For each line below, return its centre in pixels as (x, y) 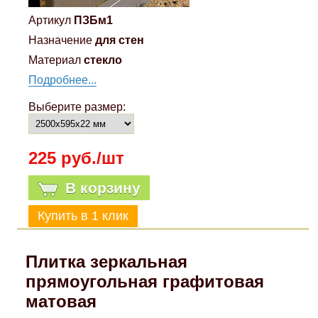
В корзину (103, 188)
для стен (120, 40)
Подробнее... (63, 80)
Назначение (61, 40)
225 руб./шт (77, 158)
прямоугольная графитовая (144, 282)
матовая (61, 302)
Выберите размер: (77, 107)
